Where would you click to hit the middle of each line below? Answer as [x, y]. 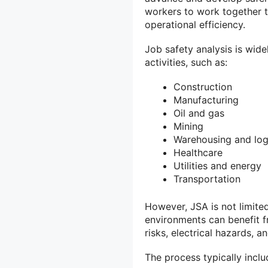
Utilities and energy [217, 166]
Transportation [207, 179]
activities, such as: [186, 63]
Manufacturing [206, 100]
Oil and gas [199, 113]
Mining [188, 127]
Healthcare [198, 153]
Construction [203, 87]
